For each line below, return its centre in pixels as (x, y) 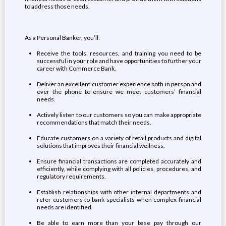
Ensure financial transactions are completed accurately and (119, 161)
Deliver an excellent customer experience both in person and (119, 84)
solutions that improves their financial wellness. (101, 146)
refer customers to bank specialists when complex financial (119, 200)
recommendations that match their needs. (94, 122)
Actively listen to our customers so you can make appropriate (119, 115)
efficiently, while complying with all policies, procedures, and (119, 169)
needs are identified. (65, 207)
